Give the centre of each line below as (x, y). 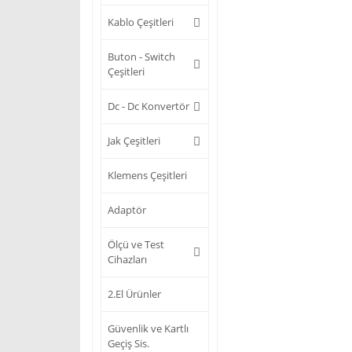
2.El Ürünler (134, 294)
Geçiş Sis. (128, 343)
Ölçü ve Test (136, 244)
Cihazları (127, 259)
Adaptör (127, 210)
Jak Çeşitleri (134, 141)
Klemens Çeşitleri (147, 175)
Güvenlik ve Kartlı (148, 328)
